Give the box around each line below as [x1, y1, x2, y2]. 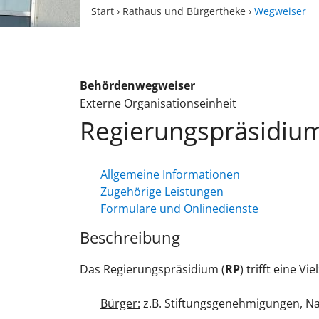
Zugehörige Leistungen [100, 183, 224, 199]
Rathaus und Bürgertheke [122, 4, 246, 18]
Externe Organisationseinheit [80, 95, 236, 111]
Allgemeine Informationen [100, 166, 240, 182]
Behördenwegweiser [80, 77, 195, 93]
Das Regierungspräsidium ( [80, 261, 225, 277]
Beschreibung [80, 226, 180, 248]
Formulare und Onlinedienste [100, 200, 258, 216]
